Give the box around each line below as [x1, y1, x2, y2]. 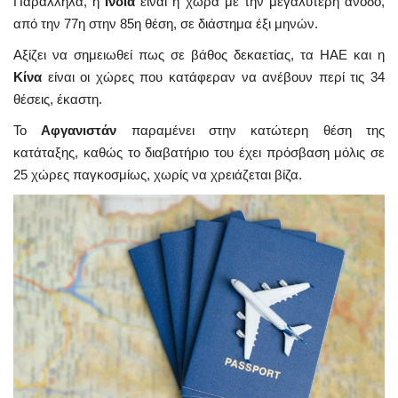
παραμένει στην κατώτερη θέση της [131, 122, 386, 138]
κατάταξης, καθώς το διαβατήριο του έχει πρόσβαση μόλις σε [13, 144, 385, 160]
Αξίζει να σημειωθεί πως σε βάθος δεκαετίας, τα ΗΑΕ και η [13, 46, 385, 62]
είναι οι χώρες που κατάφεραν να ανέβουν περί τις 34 [42, 68, 385, 84]
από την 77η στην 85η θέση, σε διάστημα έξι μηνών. [13, 15, 318, 31]
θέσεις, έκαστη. [13, 91, 102, 107]
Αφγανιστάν [41, 122, 131, 138]
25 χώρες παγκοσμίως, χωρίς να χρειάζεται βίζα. [13, 166, 302, 182]
